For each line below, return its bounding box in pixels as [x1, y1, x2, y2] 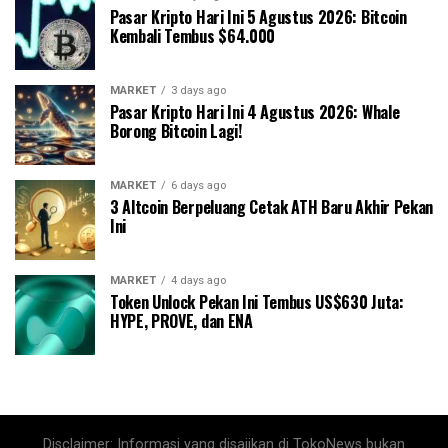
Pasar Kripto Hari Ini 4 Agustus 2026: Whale [110, 100, 400, 125]
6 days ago [171, 179, 226, 193]
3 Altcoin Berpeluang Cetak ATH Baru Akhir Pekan [110, 195, 433, 220]
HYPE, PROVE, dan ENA [110, 309, 253, 334]
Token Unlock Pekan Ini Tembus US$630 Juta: [110, 290, 404, 315]
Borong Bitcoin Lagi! [110, 119, 242, 144]
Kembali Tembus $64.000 [110, 24, 275, 49]
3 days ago [171, 84, 226, 98]
